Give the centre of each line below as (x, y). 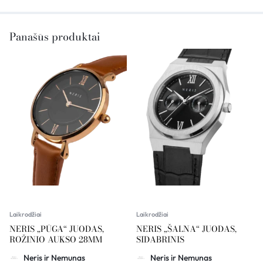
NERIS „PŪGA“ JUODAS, (57, 229)
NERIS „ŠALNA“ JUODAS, (186, 229)
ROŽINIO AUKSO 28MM (56, 240)
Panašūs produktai (55, 36)
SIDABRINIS (160, 240)
